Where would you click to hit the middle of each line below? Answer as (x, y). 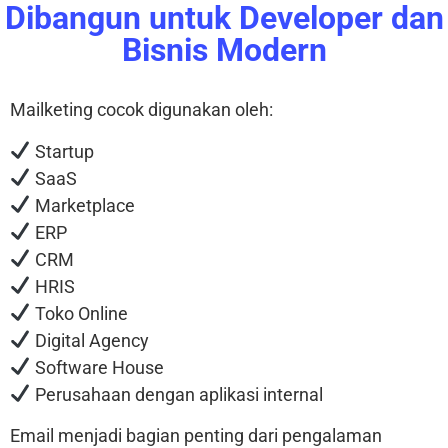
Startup (62, 151)
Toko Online (79, 313)
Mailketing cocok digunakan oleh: (141, 110)
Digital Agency (89, 340)
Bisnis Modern (224, 50)
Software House (97, 367)
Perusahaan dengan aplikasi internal (176, 394)
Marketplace (82, 205)
